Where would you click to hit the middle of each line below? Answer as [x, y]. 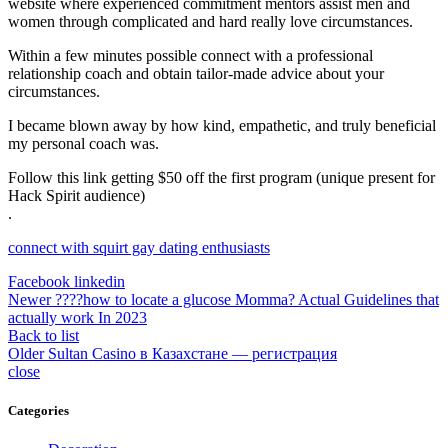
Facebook [39, 281]
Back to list [43, 335]
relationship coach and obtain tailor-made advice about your [196, 73]
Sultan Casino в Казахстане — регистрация [192, 353]
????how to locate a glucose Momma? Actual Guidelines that [247, 299]
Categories [38, 411]
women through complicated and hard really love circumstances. [210, 21]
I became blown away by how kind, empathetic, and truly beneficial [222, 125]
